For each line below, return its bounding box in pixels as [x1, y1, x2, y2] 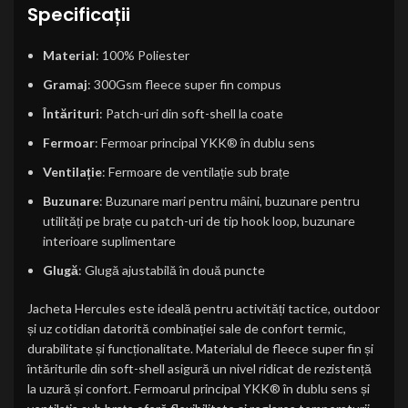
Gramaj [43, 76, 87, 92]
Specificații [27, 2, 130, 27]
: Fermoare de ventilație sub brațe [102, 164, 290, 179]
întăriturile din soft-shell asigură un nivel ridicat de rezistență [27, 361, 372, 376]
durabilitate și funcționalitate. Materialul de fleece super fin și [27, 341, 373, 356]
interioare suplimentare [43, 233, 176, 249]
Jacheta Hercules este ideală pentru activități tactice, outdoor [27, 301, 380, 316]
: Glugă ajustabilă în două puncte [78, 262, 265, 278]
